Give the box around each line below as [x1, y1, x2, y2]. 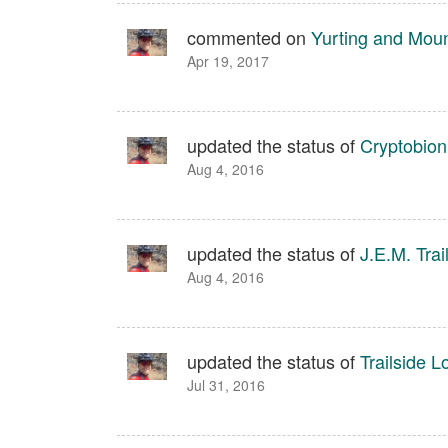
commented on [187, 24, 311, 50]
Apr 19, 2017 [187, 51, 269, 71]
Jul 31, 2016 [187, 375, 265, 395]
